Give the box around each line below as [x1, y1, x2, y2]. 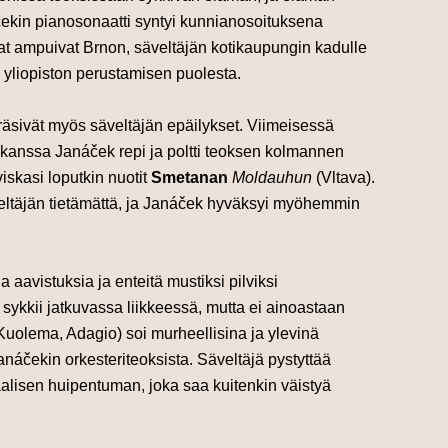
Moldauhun [232, 169, 312, 187]
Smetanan [151, 169, 228, 187]
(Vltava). [312, 169, 375, 187]
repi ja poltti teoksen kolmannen [119, 143, 344, 161]
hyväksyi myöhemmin [207, 195, 360, 213]
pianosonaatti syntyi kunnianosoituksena [35, 13, 323, 31]
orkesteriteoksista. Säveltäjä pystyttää [65, 351, 331, 369]
